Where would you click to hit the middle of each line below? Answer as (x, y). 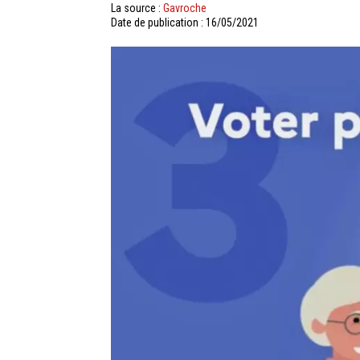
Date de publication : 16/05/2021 (185, 22)
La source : (137, 8)
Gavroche (185, 8)
